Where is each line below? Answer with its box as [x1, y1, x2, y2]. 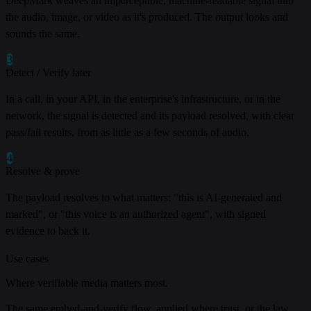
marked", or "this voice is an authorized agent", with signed [6, 208, 266, 221]
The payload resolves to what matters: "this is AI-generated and [6, 192, 282, 204]
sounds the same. [6, 28, 80, 40]
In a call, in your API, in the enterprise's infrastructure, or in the [6, 93, 280, 106]
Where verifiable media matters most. [6, 277, 168, 289]
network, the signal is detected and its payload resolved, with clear [6, 110, 294, 122]
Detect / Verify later [6, 67, 91, 79]
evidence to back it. [6, 225, 90, 237]
